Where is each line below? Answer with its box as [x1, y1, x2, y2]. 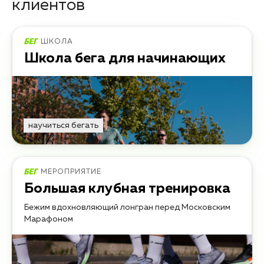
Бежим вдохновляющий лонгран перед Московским [24, 203, 230, 212]
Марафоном [24, 215, 73, 224]
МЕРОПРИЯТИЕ [41, 169, 102, 176]
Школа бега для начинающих [24, 51, 226, 66]
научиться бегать [28, 121, 98, 130]
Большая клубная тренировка [24, 181, 230, 196]
